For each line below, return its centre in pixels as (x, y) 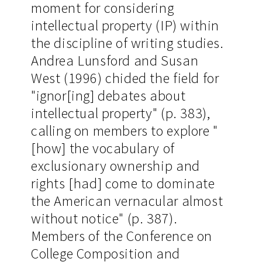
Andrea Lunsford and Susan (115, 60)
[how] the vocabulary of (103, 148)
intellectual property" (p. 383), (120, 113)
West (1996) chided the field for (125, 78)
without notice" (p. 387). (104, 218)
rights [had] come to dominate (123, 183)
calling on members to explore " (124, 130)
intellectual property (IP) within (125, 25)
